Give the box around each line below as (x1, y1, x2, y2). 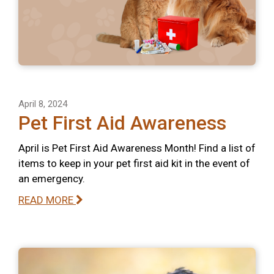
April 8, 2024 (18, 98, 67, 110)
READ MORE (18, 194, 76, 207)
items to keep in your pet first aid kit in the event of (18, 157, 250, 170)
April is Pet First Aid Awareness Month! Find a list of (18, 142, 256, 155)
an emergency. (18, 172, 85, 185)
